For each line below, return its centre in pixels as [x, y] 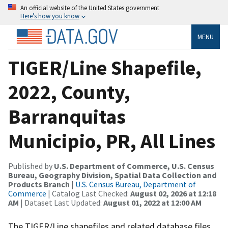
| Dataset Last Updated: [61, 202]
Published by [31, 166]
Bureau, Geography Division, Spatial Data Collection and [112, 175]
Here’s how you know [50, 16]
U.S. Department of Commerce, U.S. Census [134, 166]
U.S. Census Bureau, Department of [136, 184]
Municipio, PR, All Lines [112, 141]
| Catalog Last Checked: [88, 193]
